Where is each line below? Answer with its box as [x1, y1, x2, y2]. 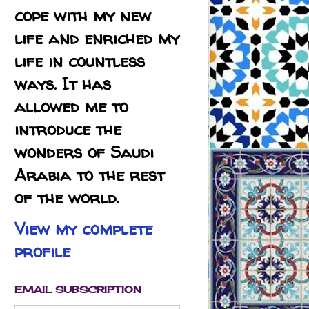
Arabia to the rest [14, 163, 164, 187]
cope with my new [14, 4, 151, 28]
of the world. [14, 186, 119, 210]
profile [14, 240, 70, 263]
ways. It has [14, 72, 111, 96]
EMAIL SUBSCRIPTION [14, 283, 141, 296]
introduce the [14, 118, 121, 141]
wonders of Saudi [14, 141, 154, 164]
